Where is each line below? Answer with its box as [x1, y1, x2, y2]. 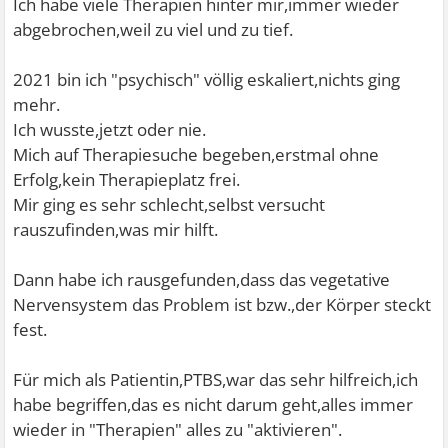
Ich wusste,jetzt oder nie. [13, 117, 207, 141]
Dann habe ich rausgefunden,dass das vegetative [13, 267, 391, 291]
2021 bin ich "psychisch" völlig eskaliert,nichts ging [13, 67, 401, 91]
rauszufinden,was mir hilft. [13, 217, 219, 241]
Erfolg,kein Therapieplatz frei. [13, 167, 241, 191]
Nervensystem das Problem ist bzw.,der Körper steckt [13, 292, 432, 316]
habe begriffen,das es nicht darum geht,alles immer [13, 392, 414, 416]
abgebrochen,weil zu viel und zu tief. [13, 17, 294, 41]
